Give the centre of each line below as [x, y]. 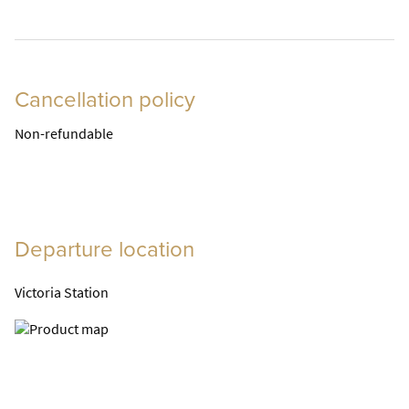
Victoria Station [62, 292]
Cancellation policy [105, 100]
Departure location [105, 250]
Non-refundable [64, 133]
